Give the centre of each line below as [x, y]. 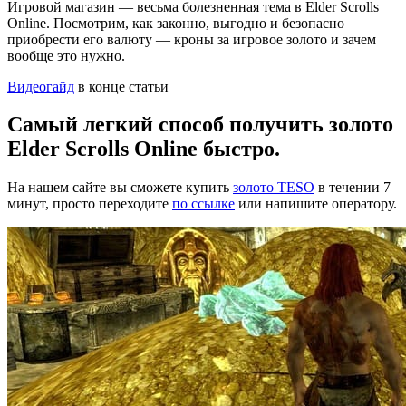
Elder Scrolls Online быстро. [144, 149]
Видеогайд [41, 86]
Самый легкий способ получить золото [200, 125]
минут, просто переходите [90, 204]
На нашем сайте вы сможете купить [120, 188]
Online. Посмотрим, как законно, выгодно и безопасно [176, 23]
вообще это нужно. [66, 55]
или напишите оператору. [316, 204]
